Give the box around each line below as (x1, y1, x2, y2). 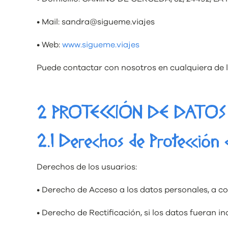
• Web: (37, 41, 62, 49)
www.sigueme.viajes (62, 41, 139, 49)
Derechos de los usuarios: (37, 163, 137, 171)
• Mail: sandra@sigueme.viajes (37, 18, 155, 26)
